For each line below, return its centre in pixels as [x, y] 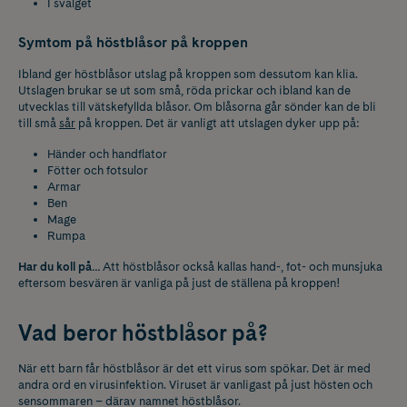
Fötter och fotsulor [98, 170]
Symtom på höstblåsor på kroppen [133, 42]
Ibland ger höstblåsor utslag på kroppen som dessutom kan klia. [188, 74]
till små [39, 123]
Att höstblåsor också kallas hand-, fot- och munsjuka [241, 266]
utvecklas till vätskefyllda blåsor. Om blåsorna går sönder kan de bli [197, 106]
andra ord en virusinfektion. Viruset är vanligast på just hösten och [195, 384]
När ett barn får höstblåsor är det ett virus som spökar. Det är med [194, 368]
